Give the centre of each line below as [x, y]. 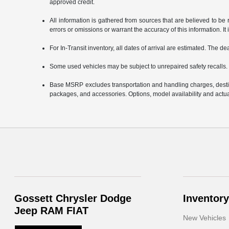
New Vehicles [204, 218]
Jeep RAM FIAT [52, 211]
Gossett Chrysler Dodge [73, 199]
